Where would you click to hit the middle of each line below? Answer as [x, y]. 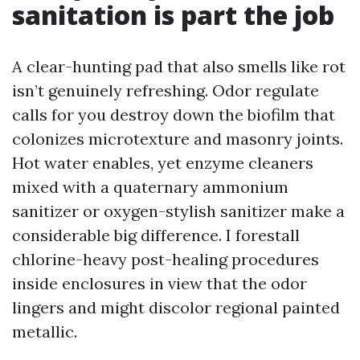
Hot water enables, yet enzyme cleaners [163, 163]
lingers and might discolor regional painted [176, 307]
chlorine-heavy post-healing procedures [166, 259]
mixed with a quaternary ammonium [150, 187]
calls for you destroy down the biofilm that [174, 115]
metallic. [45, 331]
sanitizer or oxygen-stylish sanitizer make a [178, 211]
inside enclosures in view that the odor [160, 283]
